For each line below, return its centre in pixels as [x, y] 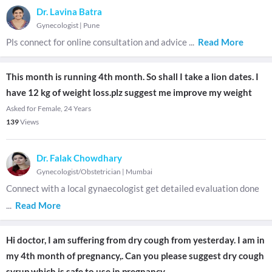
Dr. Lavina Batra [69, 12]
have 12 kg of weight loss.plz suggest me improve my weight [129, 92]
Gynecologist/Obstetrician [79, 172]
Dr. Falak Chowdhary [79, 158]
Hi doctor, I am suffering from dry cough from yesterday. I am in [135, 240]
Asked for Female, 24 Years [49, 108]
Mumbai [139, 172]
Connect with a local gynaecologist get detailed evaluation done [133, 188]
